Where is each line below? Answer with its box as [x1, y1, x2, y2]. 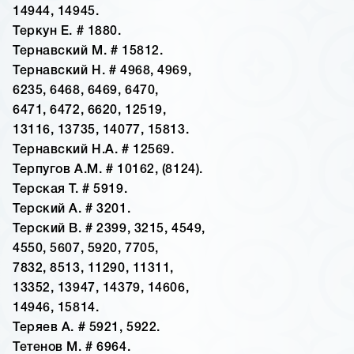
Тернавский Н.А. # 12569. [13, 145, 175, 156]
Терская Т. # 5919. [13, 184, 128, 196]
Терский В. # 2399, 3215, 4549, [13, 224, 205, 235]
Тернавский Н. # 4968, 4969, [13, 66, 192, 77]
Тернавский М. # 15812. [13, 46, 164, 58]
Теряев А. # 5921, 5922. [13, 322, 160, 334]
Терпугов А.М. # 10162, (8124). [13, 164, 203, 176]
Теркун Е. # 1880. [13, 26, 122, 38]
